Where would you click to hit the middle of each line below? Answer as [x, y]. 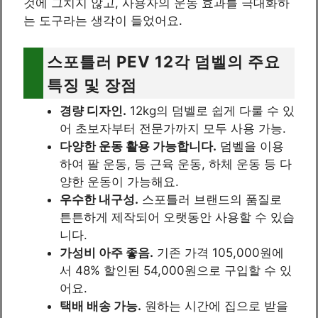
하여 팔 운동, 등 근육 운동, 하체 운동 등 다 [176, 164]
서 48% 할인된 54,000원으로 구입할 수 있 [176, 271]
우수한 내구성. [99, 200]
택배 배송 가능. [100, 306]
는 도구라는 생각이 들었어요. [103, 20]
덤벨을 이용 [250, 147]
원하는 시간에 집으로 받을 [215, 306]
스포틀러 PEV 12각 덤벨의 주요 [164, 62]
